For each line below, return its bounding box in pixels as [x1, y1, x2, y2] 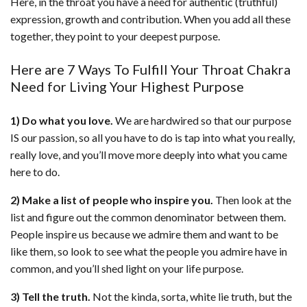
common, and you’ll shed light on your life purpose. [10, 262, 243, 275]
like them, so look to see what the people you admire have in [10, 245, 287, 258]
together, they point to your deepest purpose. [10, 29, 220, 43]
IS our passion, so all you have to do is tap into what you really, [10, 131, 295, 145]
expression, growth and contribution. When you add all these [10, 12, 291, 26]
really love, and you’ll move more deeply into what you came [10, 148, 287, 162]
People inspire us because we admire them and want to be [10, 228, 278, 241]
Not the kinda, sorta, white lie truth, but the [90, 290, 292, 304]
